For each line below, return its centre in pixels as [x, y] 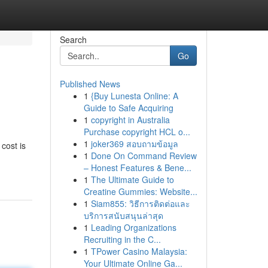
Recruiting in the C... [122, 239]
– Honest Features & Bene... [137, 167]
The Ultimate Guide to [132, 179]
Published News [90, 84]
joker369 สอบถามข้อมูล [134, 144]
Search [73, 39]
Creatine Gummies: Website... [140, 191]
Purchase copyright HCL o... [137, 132]
